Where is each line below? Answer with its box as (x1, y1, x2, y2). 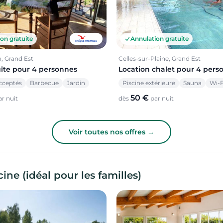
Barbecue (30, 79, 59, 87)
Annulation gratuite (130, 35, 189, 43)
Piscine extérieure (122, 79, 175, 87)
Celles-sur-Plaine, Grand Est (118, 55, 201, 63)
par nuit (149, 95, 174, 103)
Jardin (67, 79, 85, 87)
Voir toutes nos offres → (69, 127, 154, 137)
